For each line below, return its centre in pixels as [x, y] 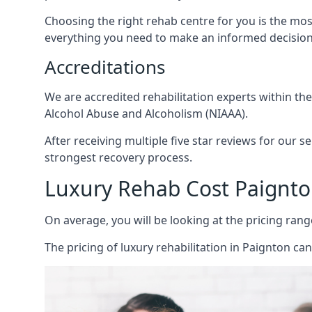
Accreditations [105, 67]
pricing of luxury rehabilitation [147, 247]
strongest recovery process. [118, 157]
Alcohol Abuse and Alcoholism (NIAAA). [146, 114]
